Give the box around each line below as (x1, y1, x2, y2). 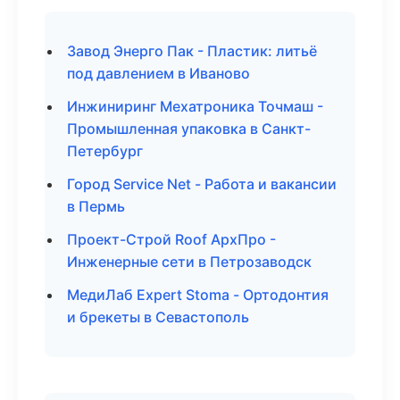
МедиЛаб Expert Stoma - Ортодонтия (67, 286, 329, 304)
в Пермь (67, 197, 125, 215)
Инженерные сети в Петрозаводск (67, 253, 312, 271)
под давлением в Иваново (67, 64, 250, 82)
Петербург (67, 142, 143, 160)
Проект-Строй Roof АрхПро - (67, 230, 276, 248)
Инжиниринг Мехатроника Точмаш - (67, 97, 323, 115)
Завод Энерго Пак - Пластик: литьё (67, 42, 317, 60)
